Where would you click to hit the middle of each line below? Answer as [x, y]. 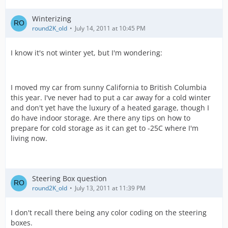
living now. [29, 138]
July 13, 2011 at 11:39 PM [110, 188]
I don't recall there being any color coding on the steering [109, 212]
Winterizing [52, 19]
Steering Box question [69, 178]
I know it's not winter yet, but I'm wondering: [87, 53]
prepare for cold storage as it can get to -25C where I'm [105, 128]
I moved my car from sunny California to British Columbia [109, 87]
